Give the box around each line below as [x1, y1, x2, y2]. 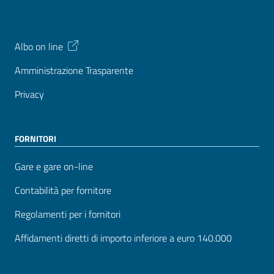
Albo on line [15, 39, 63, 54]
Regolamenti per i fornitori [15, 207, 120, 222]
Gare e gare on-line [15, 159, 93, 174]
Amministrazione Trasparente [15, 63, 133, 78]
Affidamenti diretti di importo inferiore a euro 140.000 [15, 231, 232, 246]
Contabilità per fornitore [15, 183, 111, 198]
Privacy [15, 87, 44, 102]
